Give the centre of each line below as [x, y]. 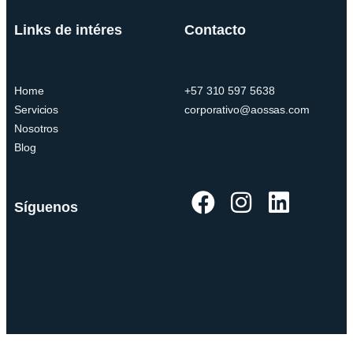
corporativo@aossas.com [247, 109]
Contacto [215, 30]
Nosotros [37, 128]
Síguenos [46, 207]
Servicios [37, 109]
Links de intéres [68, 30]
